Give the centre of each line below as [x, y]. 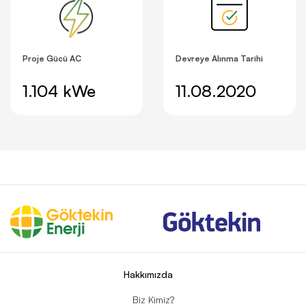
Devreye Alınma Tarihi [219, 58]
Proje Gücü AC [52, 58]
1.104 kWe [59, 91]
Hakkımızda [148, 274]
